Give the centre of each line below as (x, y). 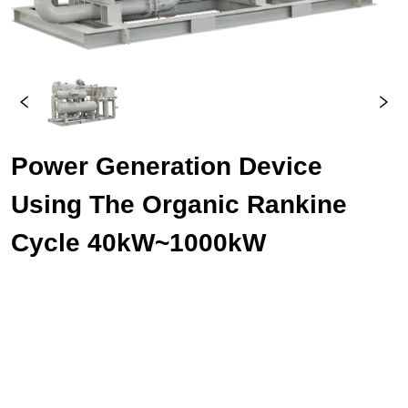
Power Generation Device (167, 167)
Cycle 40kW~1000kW (139, 243)
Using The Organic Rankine (179, 205)
